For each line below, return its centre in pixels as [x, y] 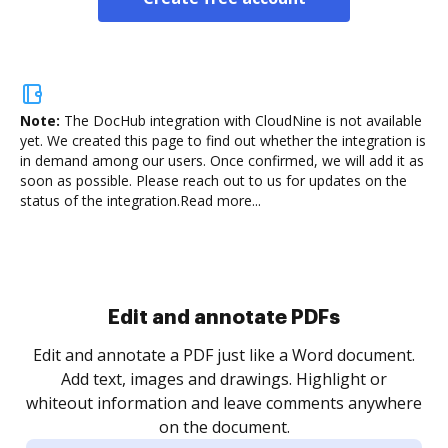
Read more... [220, 200]
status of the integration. [100, 200]
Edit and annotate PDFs [224, 317]
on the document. [224, 427]
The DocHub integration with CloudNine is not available [243, 120]
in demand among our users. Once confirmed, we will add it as [222, 160]
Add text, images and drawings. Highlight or [224, 379]
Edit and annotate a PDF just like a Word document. [224, 355]
